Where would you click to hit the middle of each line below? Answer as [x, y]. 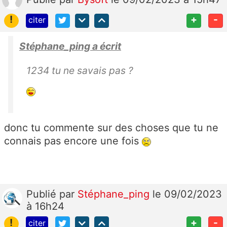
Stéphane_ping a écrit [70, 46]
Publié [43, 194]
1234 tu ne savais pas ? [80, 71]
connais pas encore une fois [73, 141]
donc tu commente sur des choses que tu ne [111, 128]
